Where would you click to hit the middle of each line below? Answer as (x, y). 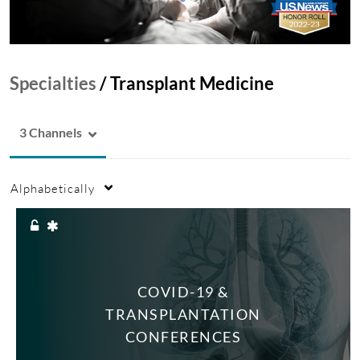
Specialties (53, 84)
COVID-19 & (183, 291)
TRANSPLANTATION (183, 314)
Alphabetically (53, 188)
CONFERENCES (183, 336)
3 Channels (51, 133)
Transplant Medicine (192, 84)
